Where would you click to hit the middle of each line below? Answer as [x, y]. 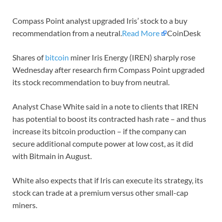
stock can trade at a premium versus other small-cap [100, 193]
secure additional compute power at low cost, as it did [103, 144]
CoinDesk [184, 33]
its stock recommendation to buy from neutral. [91, 82]
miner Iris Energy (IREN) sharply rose [132, 57]
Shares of [29, 57]
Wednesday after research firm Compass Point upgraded [109, 70]
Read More [141, 33]
